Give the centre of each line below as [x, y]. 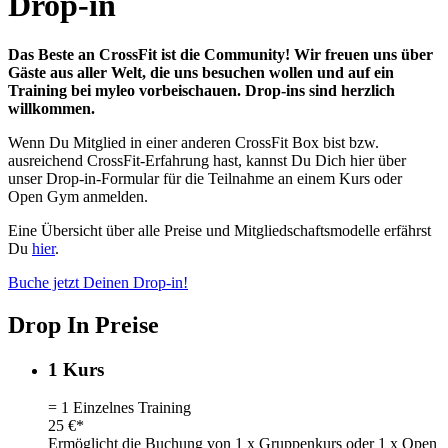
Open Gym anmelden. [78, 196]
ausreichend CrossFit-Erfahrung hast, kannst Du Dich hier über [207, 160]
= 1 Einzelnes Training [119, 408]
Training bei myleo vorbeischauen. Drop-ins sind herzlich [201, 90]
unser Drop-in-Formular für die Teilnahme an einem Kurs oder [205, 178]
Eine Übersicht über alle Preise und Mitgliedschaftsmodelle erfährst [219, 230]
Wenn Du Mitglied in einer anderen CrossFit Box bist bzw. [193, 142]
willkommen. [51, 108]
